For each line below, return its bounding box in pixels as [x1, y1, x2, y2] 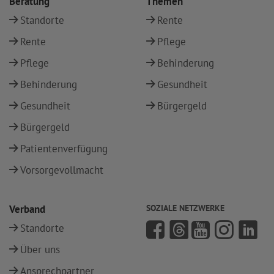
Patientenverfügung [20, 142, 108, 156]
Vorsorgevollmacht [20, 163, 103, 177]
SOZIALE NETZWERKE [146, 202, 224, 214]
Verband [9, 202, 45, 217]
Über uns [20, 243, 60, 257]
